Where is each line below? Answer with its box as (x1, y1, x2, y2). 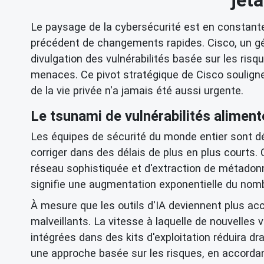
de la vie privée (31, 84, 102, 97)
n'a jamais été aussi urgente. (102, 84, 243, 97)
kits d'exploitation (126, 230, 210, 243)
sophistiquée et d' (64, 161, 152, 174)
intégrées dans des (31, 230, 126, 243)
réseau (31, 161, 64, 174)
